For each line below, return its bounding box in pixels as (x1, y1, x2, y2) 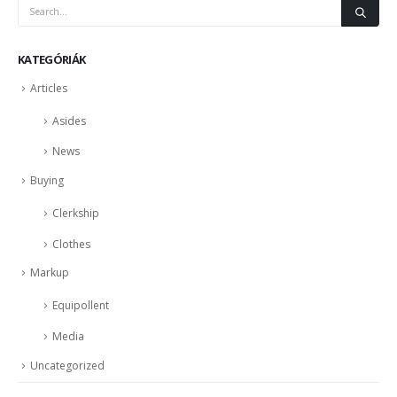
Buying (30, 173, 64, 189)
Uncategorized (30, 357, 105, 373)
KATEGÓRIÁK (18, 51, 86, 67)
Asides (52, 113, 86, 128)
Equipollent (52, 298, 109, 314)
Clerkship (52, 205, 99, 221)
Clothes (52, 236, 90, 252)
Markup (30, 265, 69, 281)
